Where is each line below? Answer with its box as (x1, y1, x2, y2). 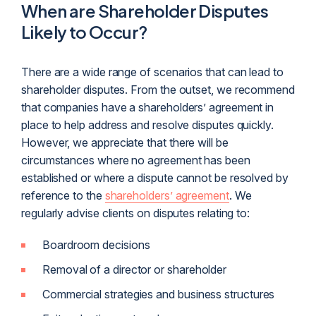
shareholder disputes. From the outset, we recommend (21, 83, 295, 97)
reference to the (21, 188, 105, 203)
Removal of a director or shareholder (42, 262, 227, 277)
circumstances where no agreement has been (21, 153, 250, 168)
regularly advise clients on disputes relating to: (21, 206, 250, 221)
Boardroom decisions (42, 238, 150, 253)
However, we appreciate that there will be (21, 135, 229, 150)
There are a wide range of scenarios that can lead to (21, 65, 284, 80)
